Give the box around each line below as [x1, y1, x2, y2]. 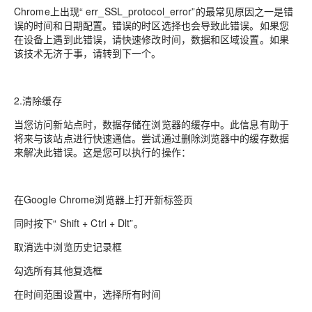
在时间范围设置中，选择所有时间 [14, 287, 162, 301]
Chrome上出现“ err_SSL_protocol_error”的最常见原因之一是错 [14, 4, 294, 18]
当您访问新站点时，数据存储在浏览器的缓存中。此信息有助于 [14, 117, 289, 131]
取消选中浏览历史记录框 [14, 240, 123, 253]
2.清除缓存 [14, 93, 62, 107]
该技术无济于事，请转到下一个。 [14, 46, 162, 60]
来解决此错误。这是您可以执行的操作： [14, 145, 191, 159]
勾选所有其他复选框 [14, 263, 102, 277]
